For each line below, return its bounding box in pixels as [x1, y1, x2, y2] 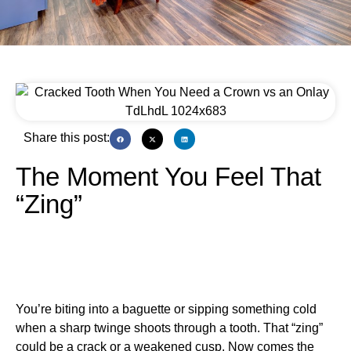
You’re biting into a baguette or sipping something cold [16, 302, 317, 317]
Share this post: [24, 131, 110, 145]
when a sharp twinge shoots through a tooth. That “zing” [16, 321, 323, 335]
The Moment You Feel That [16, 163, 321, 192]
